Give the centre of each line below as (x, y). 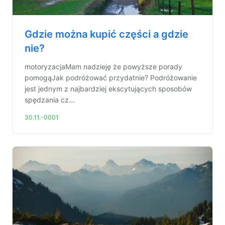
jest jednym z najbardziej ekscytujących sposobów (108, 89)
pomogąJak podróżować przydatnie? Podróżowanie (111, 78)
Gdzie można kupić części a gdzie (106, 34)
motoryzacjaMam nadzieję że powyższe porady (103, 67)
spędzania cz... (50, 100)
